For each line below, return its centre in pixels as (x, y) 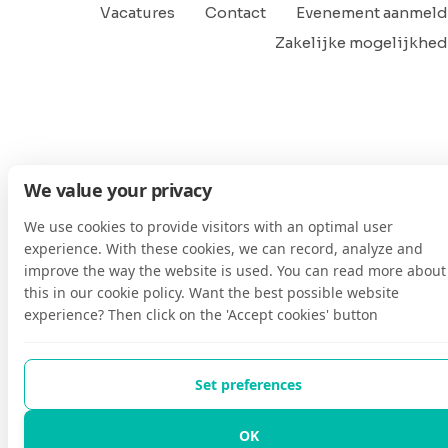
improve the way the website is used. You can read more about (235, 270)
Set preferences (248, 384)
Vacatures (137, 12)
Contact (235, 12)
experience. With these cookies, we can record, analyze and (223, 248)
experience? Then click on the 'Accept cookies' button (201, 314)
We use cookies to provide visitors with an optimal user (208, 226)
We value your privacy (118, 190)
